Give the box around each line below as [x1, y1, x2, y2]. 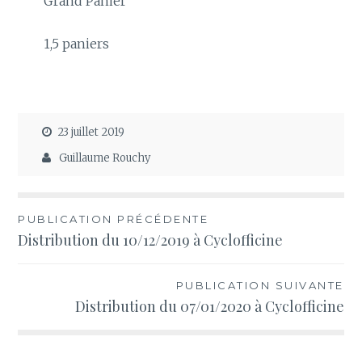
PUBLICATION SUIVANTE [175, 278, 344, 292]
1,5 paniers [43, 35, 109, 52]
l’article [17, 266, 94, 297]
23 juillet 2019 [57, 124, 125, 139]
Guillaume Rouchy [59, 151, 151, 166]
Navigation [17, 208, 126, 238]
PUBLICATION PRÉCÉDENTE [18, 212, 209, 225]
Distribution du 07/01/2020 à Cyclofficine [74, 296, 344, 316]
